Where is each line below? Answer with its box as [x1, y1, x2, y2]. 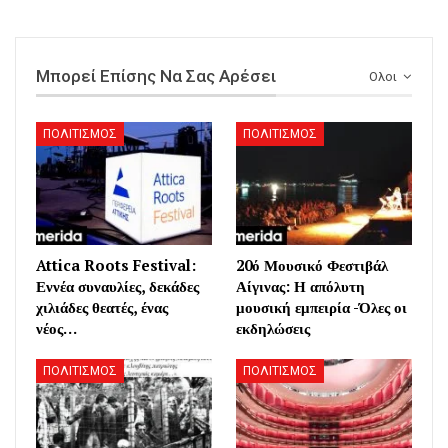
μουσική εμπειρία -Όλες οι [236, 296, 407, 317]
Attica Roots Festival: [36, 254, 196, 275]
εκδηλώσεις [236, 317, 310, 338]
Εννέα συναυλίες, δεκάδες [36, 275, 199, 296]
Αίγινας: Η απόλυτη [236, 275, 365, 296]
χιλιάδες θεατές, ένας [36, 296, 168, 317]
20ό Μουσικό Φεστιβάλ [236, 254, 388, 275]
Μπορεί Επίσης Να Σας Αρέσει [36, 65, 276, 86]
